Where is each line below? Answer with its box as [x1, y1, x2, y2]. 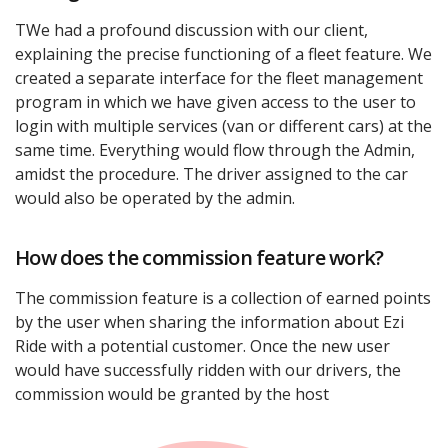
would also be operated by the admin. [15, 187, 295, 210]
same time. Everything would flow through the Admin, [15, 139, 415, 162]
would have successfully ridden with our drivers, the [15, 359, 401, 382]
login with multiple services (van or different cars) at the [15, 115, 432, 138]
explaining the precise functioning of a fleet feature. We [15, 43, 432, 66]
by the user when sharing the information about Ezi [15, 311, 404, 334]
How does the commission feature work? [15, 244, 384, 272]
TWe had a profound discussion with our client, [15, 19, 368, 42]
